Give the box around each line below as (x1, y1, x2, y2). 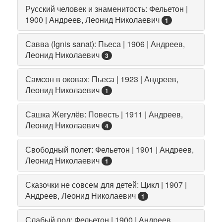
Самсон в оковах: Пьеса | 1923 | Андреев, (25, 73, 178, 85)
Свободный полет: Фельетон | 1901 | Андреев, (25, 143, 194, 155)
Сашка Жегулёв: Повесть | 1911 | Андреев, (25, 108, 183, 120)
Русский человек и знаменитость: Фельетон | (25, 2, 188, 14)
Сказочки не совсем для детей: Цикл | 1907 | (25, 178, 187, 190)
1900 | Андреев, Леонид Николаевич (25, 13, 160, 25)
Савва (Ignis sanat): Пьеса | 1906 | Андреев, (25, 38, 185, 50)
